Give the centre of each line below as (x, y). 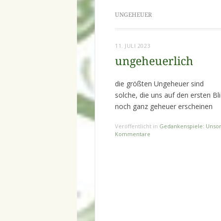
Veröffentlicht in (137, 126)
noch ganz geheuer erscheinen (164, 107)
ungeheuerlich (154, 62)
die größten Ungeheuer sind (159, 84)
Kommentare (133, 134)
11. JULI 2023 (133, 46)
